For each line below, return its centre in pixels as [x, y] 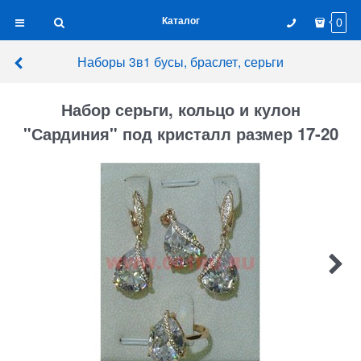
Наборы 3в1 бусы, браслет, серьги [180, 61]
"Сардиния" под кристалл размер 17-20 [180, 134]
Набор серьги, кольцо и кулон [180, 110]
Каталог [180, 20]
